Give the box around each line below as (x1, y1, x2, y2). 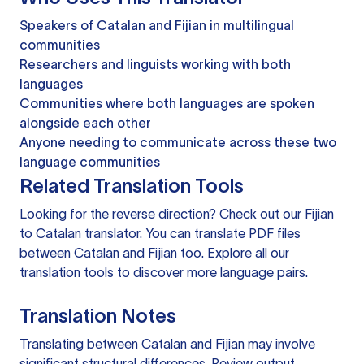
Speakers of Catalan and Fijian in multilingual (19, 18, 294, 33)
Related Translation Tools (19, 175, 244, 197)
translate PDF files (194, 226, 301, 241)
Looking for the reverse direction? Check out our (19, 206, 305, 222)
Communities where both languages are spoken (19, 96, 314, 111)
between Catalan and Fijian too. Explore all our (19, 245, 289, 261)
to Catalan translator (19, 226, 140, 241)
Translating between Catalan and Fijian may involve (19, 336, 315, 352)
